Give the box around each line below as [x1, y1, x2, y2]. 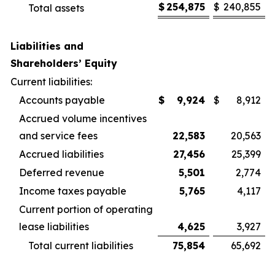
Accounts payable [19, 94, 105, 106]
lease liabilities [19, 220, 89, 233]
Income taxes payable [19, 185, 126, 197]
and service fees [19, 130, 98, 142]
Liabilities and [10, 40, 83, 52]
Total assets [28, 2, 84, 14]
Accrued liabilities [19, 148, 104, 160]
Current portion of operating [19, 203, 153, 215]
